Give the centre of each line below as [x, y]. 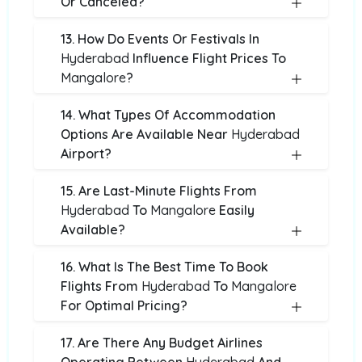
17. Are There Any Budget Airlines [162, 343]
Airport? [86, 154]
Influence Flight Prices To [208, 58]
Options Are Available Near [146, 134]
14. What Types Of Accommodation [168, 115]
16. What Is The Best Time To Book [164, 267]
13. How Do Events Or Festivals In [160, 39]
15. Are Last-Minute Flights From [159, 191]
